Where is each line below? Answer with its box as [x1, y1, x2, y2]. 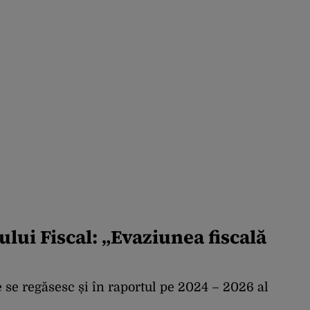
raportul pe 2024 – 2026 [104, 280, 257, 295]
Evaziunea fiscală [111, 224, 266, 250]
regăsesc [22, 280, 75, 295]
